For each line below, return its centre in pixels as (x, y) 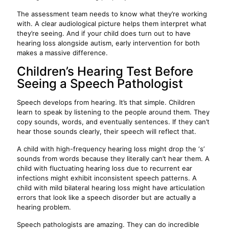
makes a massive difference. (62, 53)
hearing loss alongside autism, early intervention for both (108, 43)
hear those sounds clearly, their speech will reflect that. (107, 131)
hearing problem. (44, 207)
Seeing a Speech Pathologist (100, 84)
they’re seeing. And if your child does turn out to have (104, 33)
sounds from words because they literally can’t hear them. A (113, 158)
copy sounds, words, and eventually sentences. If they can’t (113, 122)
